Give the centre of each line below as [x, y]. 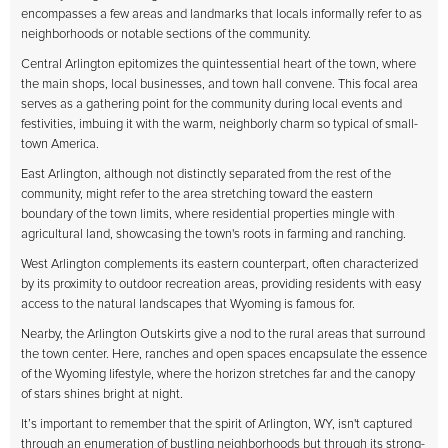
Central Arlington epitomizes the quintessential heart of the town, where [218, 64]
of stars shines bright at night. [102, 394]
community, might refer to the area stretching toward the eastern [197, 194]
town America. [60, 144]
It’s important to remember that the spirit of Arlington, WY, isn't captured [216, 424]
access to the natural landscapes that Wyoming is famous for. [188, 304]
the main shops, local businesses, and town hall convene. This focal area [219, 84]
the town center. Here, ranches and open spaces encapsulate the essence [224, 354]
